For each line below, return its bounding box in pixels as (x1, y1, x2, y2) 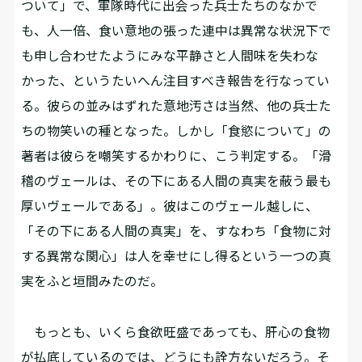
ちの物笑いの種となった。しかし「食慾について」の (21, 123, 332, 139)
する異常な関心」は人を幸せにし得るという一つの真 (21, 248, 332, 264)
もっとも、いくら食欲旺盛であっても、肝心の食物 (21, 323, 330, 339)
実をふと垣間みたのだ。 (21, 273, 164, 289)
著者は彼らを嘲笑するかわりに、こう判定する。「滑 (21, 148, 332, 164)
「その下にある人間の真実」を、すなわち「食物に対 (21, 223, 332, 239)
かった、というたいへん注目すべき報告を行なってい (21, 73, 330, 89)
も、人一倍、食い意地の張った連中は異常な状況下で (21, 23, 332, 39)
